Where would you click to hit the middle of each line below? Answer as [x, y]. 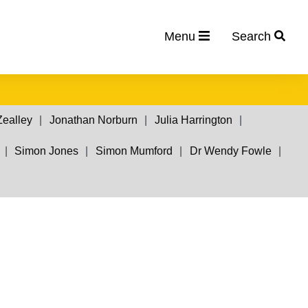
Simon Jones [47, 151]
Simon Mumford [134, 151]
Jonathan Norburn [93, 120]
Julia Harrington [193, 120]
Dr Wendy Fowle [230, 151]
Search [251, 36]
